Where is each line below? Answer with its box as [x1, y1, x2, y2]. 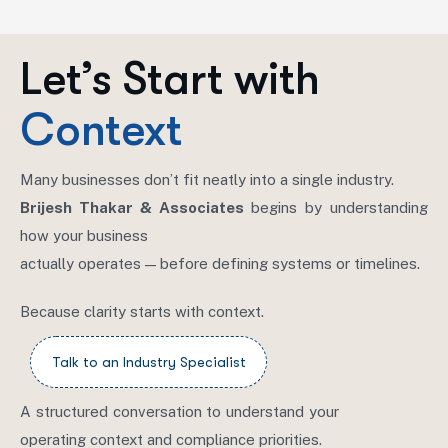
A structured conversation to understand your [20, 403, 339, 420]
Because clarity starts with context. [20, 303, 264, 320]
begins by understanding [251, 199, 428, 216]
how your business [20, 227, 148, 244]
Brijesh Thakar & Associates [20, 199, 251, 216]
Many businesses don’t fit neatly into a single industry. [20, 171, 394, 188]
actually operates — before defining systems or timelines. [20, 255, 420, 272]
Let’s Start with [20, 53, 320, 105]
